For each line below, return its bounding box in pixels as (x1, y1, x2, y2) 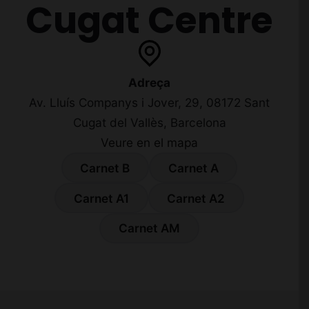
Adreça (128, 75, 170, 90)
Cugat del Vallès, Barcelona (72, 115, 226, 130)
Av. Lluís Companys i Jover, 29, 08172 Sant (29, 95, 270, 110)
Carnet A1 (73, 190, 129, 206)
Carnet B (80, 160, 130, 175)
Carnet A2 (167, 190, 226, 206)
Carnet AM (119, 221, 180, 236)
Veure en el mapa (101, 135, 198, 150)
